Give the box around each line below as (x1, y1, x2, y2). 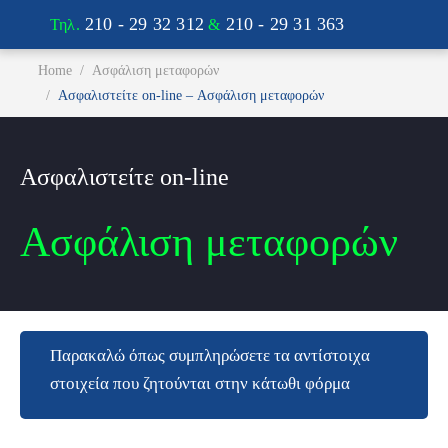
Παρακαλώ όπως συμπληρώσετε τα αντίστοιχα (50, 346, 370, 365)
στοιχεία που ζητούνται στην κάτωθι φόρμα (50, 374, 350, 393)
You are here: (20, 55, 103, 71)
